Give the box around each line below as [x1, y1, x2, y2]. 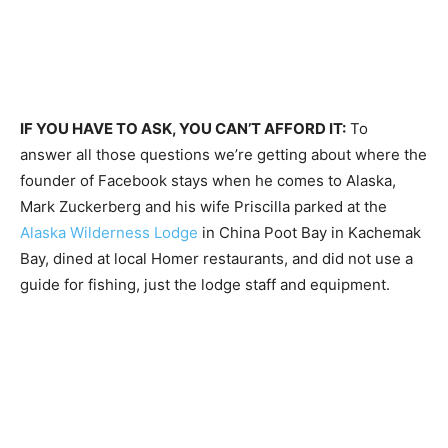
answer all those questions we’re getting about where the [20, 145, 427, 164]
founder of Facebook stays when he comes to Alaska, [20, 171, 396, 190]
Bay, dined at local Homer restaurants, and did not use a [20, 249, 413, 268]
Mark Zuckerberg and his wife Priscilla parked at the [20, 197, 387, 216]
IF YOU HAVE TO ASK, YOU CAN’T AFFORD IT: [20, 119, 346, 138]
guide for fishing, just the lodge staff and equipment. [20, 275, 390, 294]
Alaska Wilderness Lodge [20, 223, 202, 242]
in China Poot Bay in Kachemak [202, 223, 421, 242]
